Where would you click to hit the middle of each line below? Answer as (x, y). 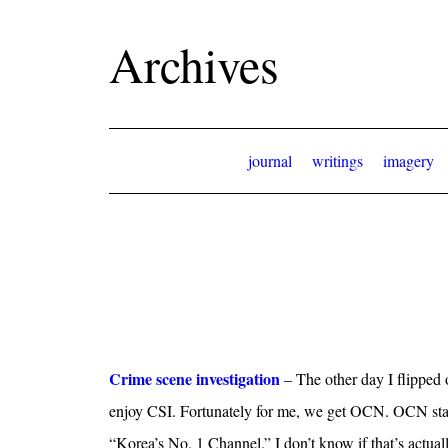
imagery (408, 161)
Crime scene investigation (194, 379)
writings (337, 161)
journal (269, 161)
